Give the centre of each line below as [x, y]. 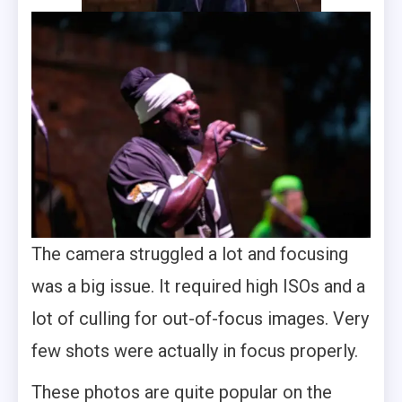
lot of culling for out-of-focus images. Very [200, 319]
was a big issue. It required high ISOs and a [198, 287]
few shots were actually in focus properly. [195, 351]
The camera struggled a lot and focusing [190, 254]
